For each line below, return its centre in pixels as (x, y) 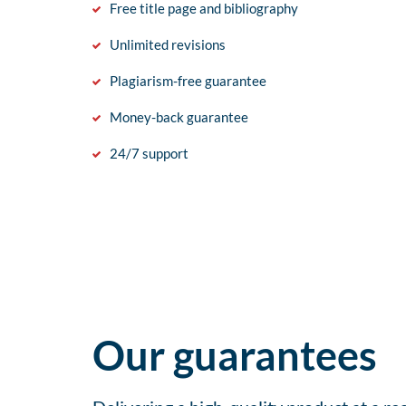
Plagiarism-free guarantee (188, 81)
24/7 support (149, 154)
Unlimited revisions (168, 45)
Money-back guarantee (179, 117)
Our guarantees (235, 356)
